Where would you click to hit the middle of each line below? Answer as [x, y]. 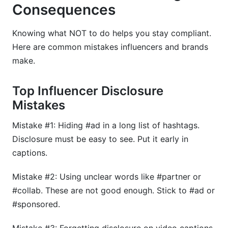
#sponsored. [36, 204]
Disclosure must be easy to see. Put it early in [100, 139]
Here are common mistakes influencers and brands [110, 47]
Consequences [64, 10]
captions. [30, 153]
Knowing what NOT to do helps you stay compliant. [112, 33]
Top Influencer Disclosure [88, 91]
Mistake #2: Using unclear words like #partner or [107, 177]
